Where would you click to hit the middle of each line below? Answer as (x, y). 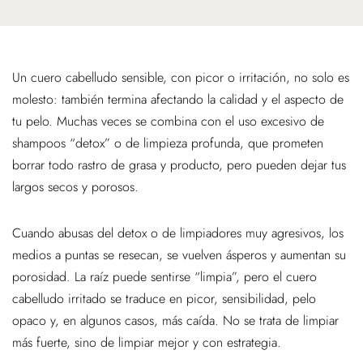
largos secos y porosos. (75, 187)
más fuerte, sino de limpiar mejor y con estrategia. (147, 342)
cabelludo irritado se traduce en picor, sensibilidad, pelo (164, 299)
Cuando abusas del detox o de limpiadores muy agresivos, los (178, 233)
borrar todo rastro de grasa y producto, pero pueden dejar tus (179, 165)
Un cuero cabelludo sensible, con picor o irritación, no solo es (181, 77)
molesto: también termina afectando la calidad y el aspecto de (178, 99)
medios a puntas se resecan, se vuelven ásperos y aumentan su (179, 255)
